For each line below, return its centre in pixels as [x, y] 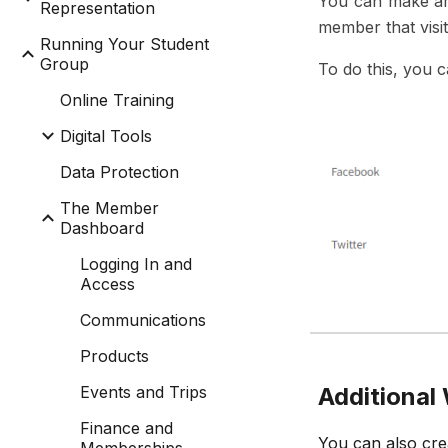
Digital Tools [106, 136]
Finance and [126, 428]
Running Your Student [124, 44]
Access [107, 284]
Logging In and [136, 264]
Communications [143, 320]
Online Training [117, 100]
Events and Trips [143, 392]
